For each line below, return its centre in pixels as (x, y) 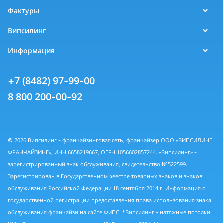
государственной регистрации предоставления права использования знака (110, 200)
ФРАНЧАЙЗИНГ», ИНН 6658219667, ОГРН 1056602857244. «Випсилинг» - (102, 152)
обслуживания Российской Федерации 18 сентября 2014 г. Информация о (107, 188)
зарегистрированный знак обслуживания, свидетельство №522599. (98, 164)
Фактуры (24, 11)
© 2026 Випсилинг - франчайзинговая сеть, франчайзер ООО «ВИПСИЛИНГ (110, 140)
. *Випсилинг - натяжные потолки (165, 212)
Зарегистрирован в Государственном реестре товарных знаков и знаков (105, 176)
